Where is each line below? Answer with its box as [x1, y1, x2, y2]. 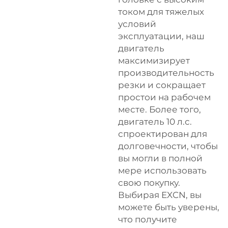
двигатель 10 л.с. [118, 117, 192, 127]
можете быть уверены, [118, 202, 219, 212]
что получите [118, 214, 177, 224]
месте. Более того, [118, 104, 201, 115]
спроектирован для [118, 129, 207, 139]
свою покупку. [118, 178, 180, 188]
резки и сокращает [118, 80, 206, 90]
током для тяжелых [118, 7, 204, 17]
